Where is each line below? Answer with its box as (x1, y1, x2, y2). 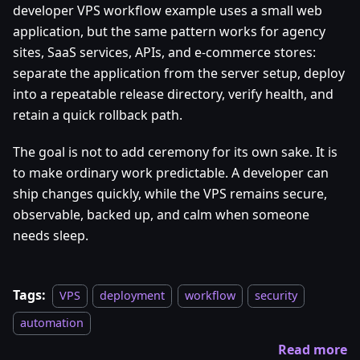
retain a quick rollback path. (13, 106, 182, 125)
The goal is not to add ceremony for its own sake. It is (13, 143, 337, 162)
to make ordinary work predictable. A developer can (13, 164, 329, 182)
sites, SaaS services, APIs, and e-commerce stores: (13, 43, 316, 62)
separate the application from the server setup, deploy (13, 64, 345, 83)
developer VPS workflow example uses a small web (13, 2, 322, 20)
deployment (100, 288, 166, 304)
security (255, 288, 298, 304)
